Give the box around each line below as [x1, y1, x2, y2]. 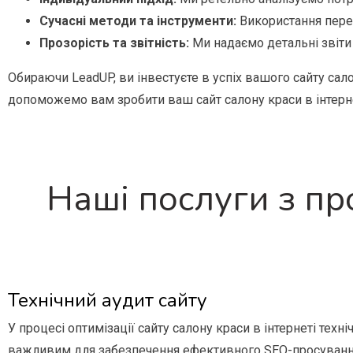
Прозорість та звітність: [39, 35, 189, 51]
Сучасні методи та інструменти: [39, 13, 236, 29]
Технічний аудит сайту [8, 288, 207, 314]
